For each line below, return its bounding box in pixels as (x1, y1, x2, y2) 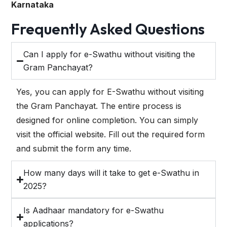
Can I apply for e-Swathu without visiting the (23, 49, 196, 60)
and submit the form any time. (16, 143, 131, 154)
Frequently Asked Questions (11, 19, 205, 39)
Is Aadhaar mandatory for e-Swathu (23, 205, 164, 216)
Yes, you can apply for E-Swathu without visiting (16, 87, 204, 97)
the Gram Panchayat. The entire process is (16, 101, 181, 111)
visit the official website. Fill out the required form (16, 129, 205, 140)
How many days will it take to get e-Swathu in (23, 168, 200, 178)
